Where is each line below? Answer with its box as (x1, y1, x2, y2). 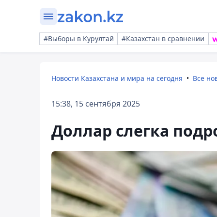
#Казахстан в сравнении (122, 34, 204, 43)
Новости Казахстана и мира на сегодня (51, 74, 183, 83)
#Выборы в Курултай (44, 34, 114, 43)
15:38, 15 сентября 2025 (51, 98, 140, 109)
